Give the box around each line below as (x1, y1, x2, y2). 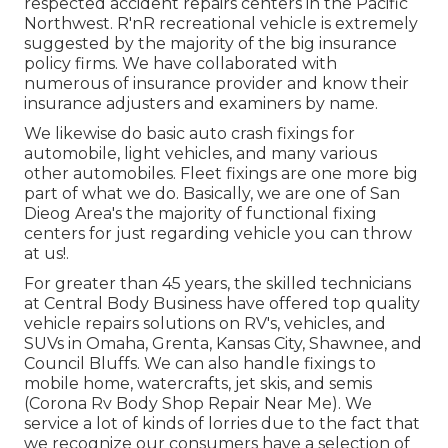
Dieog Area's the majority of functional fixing (24, 204, 377, 224)
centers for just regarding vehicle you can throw (24, 224, 412, 244)
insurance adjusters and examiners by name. (24, 94, 378, 114)
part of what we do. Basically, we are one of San (24, 184, 400, 204)
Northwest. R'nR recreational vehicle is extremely (24, 14, 418, 34)
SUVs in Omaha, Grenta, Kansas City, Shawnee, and (24, 334, 422, 354)
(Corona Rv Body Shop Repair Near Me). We (24, 394, 372, 414)
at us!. (24, 244, 69, 264)
